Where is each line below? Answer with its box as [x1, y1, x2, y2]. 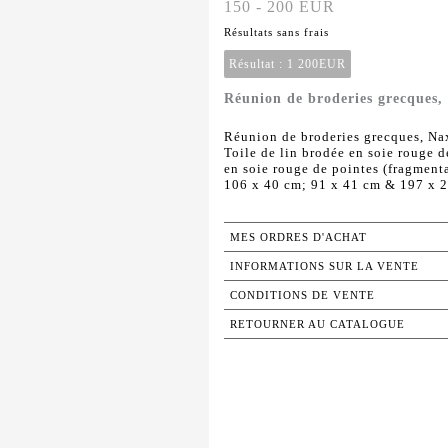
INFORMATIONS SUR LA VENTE [230, 260, 419, 273]
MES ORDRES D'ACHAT [230, 231, 367, 244]
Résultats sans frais [224, 26, 329, 39]
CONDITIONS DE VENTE [230, 289, 375, 302]
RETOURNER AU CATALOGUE [230, 318, 405, 331]
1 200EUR [287, 57, 346, 72]
